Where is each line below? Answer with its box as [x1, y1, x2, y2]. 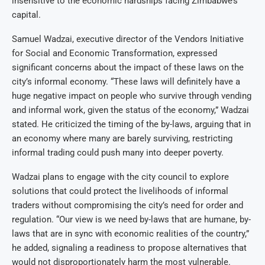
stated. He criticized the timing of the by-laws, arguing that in [12, 119, 251, 130]
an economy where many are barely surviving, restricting [12, 133, 232, 144]
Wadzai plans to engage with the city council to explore [12, 172, 229, 183]
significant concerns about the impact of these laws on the [12, 62, 244, 73]
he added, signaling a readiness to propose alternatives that [12, 243, 247, 254]
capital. [12, 9, 41, 21]
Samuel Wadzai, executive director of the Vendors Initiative [12, 34, 244, 45]
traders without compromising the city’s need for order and [12, 200, 243, 211]
